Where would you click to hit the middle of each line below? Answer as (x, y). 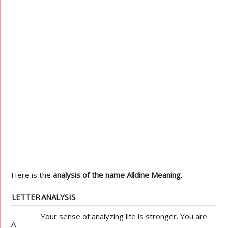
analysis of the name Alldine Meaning (117, 175)
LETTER (26, 197)
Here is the (32, 175)
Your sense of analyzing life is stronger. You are (124, 216)
